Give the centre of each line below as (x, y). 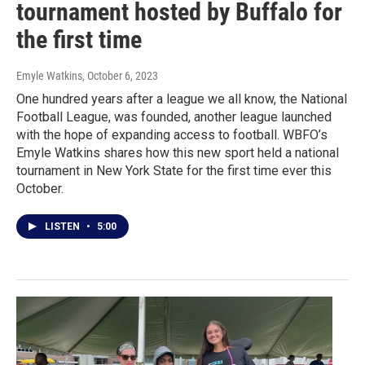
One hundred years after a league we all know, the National (182, 99)
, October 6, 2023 (120, 76)
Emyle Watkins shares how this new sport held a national (178, 153)
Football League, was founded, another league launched (174, 117)
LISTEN (64, 227)
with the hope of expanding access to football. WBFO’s (172, 135)
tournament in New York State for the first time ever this (174, 171)
